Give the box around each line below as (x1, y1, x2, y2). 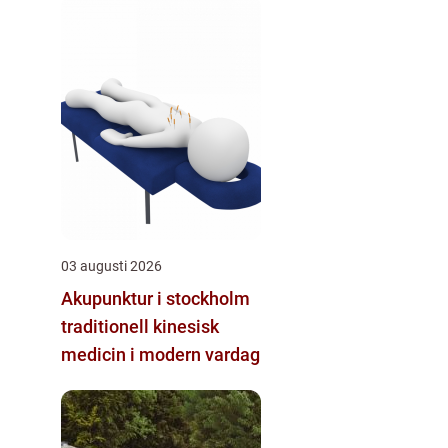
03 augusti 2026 (61, 257, 162, 274)
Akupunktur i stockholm (61, 287, 250, 309)
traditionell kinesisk (61, 315, 219, 337)
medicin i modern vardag (61, 343, 260, 365)
